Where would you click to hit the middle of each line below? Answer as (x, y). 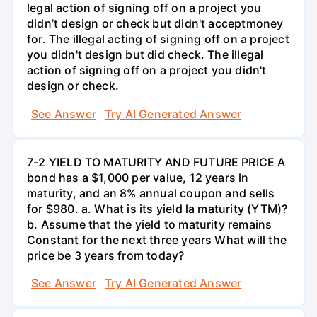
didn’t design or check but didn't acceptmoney (155, 24)
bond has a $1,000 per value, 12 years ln (138, 177)
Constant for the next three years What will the (157, 240)
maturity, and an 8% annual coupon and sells (151, 193)
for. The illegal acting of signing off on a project (158, 39)
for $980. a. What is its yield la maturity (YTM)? (157, 208)
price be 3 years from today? (106, 255)
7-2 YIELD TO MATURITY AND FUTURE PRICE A (156, 162)
